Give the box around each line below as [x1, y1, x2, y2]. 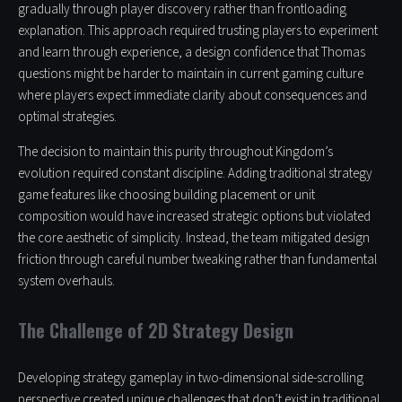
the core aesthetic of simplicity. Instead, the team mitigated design [18, 229, 370, 249]
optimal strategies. [18, 108, 117, 127]
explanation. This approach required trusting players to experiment [18, 22, 378, 41]
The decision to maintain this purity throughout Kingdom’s [18, 143, 333, 162]
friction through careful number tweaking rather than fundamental [18, 250, 377, 270]
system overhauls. [18, 272, 115, 292]
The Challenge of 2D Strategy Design [18, 317, 293, 345]
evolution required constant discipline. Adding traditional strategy [18, 164, 372, 184]
